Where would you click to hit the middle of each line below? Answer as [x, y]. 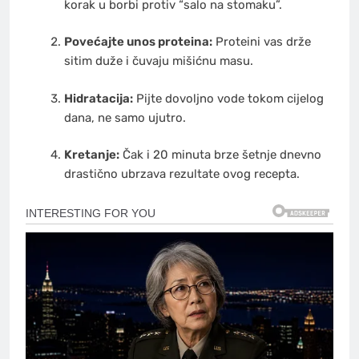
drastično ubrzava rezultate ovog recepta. [182, 174]
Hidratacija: [98, 98]
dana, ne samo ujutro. [125, 117]
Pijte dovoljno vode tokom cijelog [228, 98]
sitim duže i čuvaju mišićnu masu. [158, 61]
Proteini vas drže [261, 42]
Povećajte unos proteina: [138, 42]
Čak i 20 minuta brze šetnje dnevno [220, 155]
